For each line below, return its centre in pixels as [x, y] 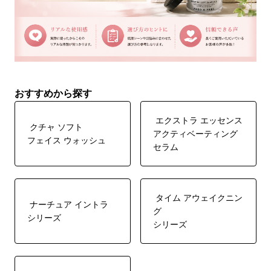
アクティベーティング [195, 134]
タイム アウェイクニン [198, 198]
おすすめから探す [54, 94]
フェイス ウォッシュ [67, 140]
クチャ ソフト [55, 127]
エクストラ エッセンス [198, 120]
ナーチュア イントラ [68, 204]
